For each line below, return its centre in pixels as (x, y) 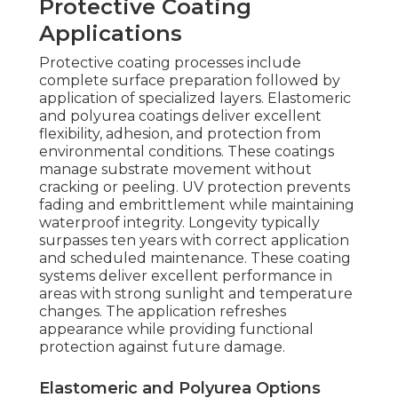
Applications (111, 34)
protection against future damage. (162, 347)
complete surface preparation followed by (190, 81)
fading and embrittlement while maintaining (197, 205)
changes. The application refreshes (163, 312)
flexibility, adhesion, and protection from (180, 134)
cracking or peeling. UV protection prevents (195, 187)
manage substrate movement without (175, 170)
